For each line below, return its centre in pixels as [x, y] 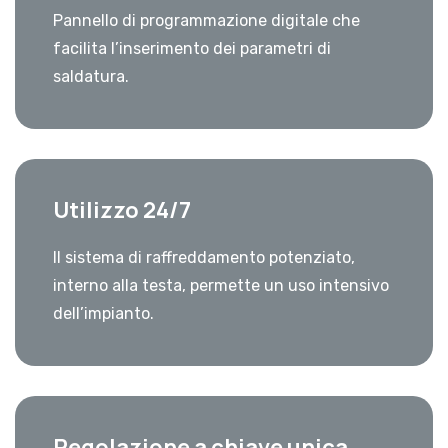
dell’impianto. [103, 314]
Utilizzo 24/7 [121, 210]
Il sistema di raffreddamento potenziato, [203, 258]
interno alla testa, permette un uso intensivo [220, 286]
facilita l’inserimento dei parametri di [191, 48]
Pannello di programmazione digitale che [206, 20]
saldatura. [90, 76]
